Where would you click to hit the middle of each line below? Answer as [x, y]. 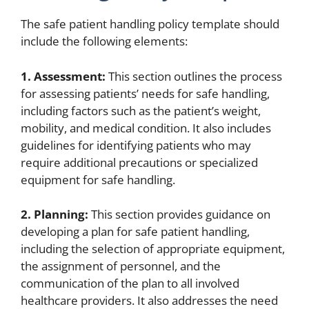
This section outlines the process [194, 76]
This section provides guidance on [179, 215]
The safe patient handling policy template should [150, 24]
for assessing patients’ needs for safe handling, [145, 93]
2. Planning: [54, 215]
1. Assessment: [63, 76]
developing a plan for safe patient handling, [135, 232]
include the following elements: [104, 41]
